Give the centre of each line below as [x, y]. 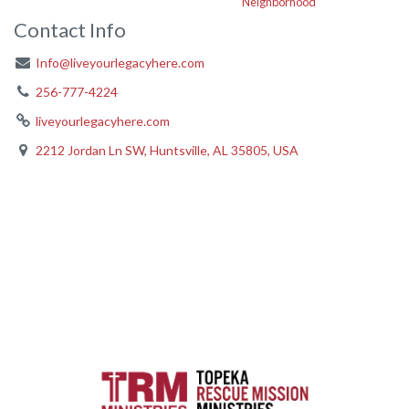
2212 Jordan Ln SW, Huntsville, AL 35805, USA [167, 150]
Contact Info [70, 30]
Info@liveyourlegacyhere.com [120, 63]
